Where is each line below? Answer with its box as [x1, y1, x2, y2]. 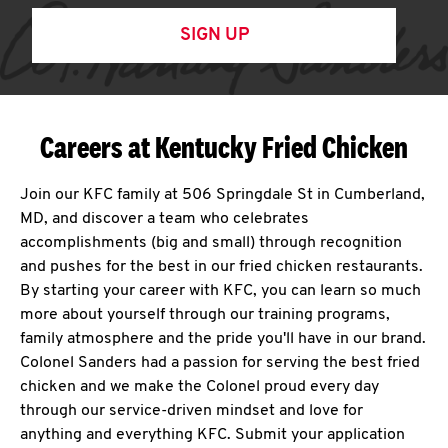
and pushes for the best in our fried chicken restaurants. [20, 259, 423, 275]
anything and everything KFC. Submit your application [20, 427, 405, 443]
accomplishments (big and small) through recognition [20, 235, 402, 251]
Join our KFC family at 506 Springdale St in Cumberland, [20, 187, 425, 203]
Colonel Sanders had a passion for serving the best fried [20, 355, 420, 371]
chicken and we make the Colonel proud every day [20, 379, 379, 395]
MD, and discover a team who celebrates [20, 211, 309, 227]
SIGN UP [179, 26, 249, 45]
